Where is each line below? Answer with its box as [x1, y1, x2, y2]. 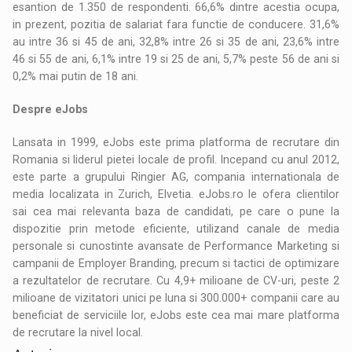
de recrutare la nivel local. [13, 325, 144, 339]
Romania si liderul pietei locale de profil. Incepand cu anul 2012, [13, 152, 339, 166]
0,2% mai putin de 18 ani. [13, 69, 139, 82]
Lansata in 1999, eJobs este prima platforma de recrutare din [13, 135, 339, 148]
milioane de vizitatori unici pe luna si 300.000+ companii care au [13, 291, 339, 304]
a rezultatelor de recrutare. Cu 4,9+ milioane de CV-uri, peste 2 [13, 273, 339, 287]
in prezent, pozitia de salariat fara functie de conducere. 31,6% [13, 17, 339, 31]
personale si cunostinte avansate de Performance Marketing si [13, 239, 339, 252]
